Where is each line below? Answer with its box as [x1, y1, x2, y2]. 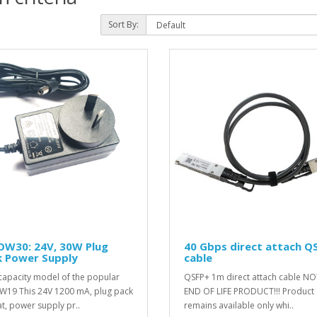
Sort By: [108, 18, 139, 30]
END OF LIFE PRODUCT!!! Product [184, 285, 314, 298]
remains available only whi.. [184, 299, 294, 312]
